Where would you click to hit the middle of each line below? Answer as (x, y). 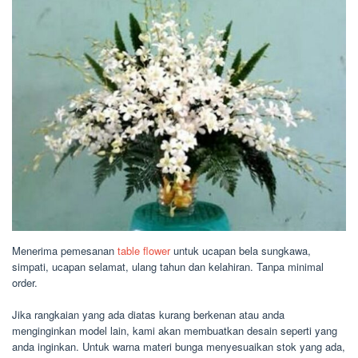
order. (25, 282)
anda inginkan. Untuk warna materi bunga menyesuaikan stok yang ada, (179, 346)
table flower (144, 250)
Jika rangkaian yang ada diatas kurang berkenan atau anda (148, 314)
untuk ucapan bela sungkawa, (241, 250)
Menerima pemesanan (65, 250)
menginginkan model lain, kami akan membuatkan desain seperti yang (175, 330)
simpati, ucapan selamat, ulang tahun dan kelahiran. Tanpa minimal (168, 266)
